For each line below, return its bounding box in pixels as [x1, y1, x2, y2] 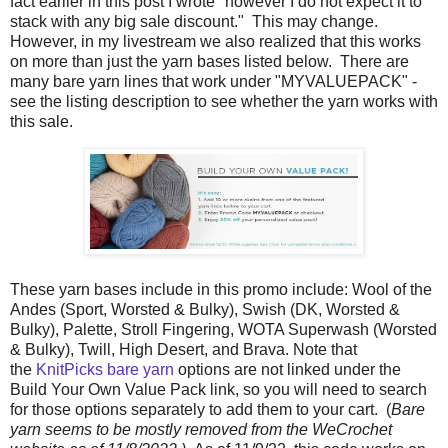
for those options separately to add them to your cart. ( [10, 401, 391, 419]
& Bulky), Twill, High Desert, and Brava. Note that [10, 341, 357, 359]
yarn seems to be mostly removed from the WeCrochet [10, 421, 392, 439]
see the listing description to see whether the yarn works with [10, 93, 438, 111]
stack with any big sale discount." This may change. [10, 13, 382, 31]
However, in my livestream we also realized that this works [10, 33, 421, 51]
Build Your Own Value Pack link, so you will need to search [10, 381, 427, 399]
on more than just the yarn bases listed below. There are [10, 53, 409, 71]
